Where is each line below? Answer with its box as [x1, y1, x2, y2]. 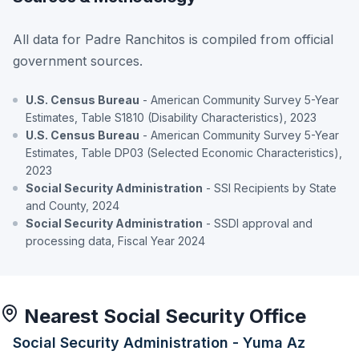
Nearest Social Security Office [19, 304, 306, 328]
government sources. [13, 52, 143, 69]
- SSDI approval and [203, 216, 313, 230]
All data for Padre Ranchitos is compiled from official [13, 30, 333, 47]
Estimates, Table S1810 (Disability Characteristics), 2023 [26, 110, 317, 124]
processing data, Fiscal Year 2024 [26, 233, 205, 248]
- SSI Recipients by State [203, 180, 337, 195]
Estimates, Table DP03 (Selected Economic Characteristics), [26, 145, 342, 159]
